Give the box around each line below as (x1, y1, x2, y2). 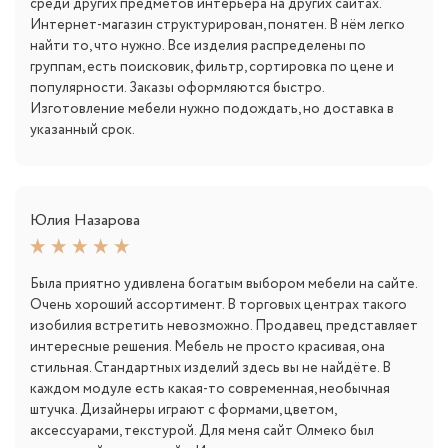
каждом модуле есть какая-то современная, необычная (30, 379, 390, 400)
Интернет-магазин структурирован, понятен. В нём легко (30, 15, 405, 36)
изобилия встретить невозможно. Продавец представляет (30, 316, 418, 337)
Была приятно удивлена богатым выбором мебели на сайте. (30, 274, 417, 295)
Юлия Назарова (30, 209, 140, 233)
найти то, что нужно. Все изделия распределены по (30, 36, 366, 57)
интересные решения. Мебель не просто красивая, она (30, 337, 385, 358)
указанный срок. (30, 120, 135, 141)
